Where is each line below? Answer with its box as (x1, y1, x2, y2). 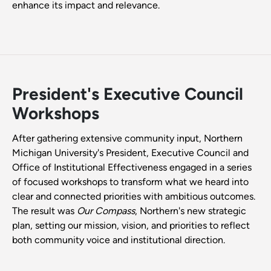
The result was (12, 205, 77, 217)
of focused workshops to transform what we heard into (12, 176, 249, 188)
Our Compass (77, 205, 135, 217)
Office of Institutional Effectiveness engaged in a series (12, 162, 252, 174)
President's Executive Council (12, 83, 243, 105)
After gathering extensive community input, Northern (12, 132, 243, 145)
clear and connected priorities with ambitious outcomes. (12, 191, 255, 203)
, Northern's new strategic (135, 205, 246, 217)
